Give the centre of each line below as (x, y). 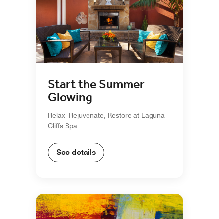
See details (76, 153)
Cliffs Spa (63, 126)
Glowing (70, 98)
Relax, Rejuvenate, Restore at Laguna (106, 116)
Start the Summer (96, 85)
